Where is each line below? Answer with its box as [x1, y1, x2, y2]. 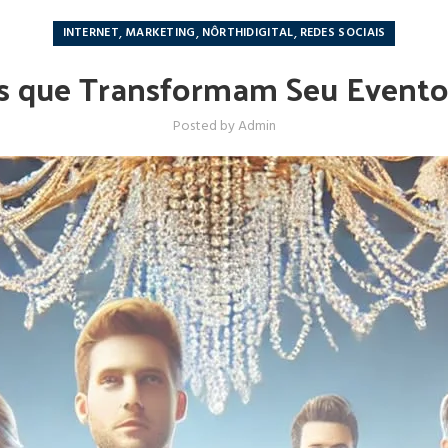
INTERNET [62, 23, 119, 43]
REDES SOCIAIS [299, 23, 386, 43]
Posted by [172, 115, 238, 138]
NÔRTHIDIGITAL [201, 23, 294, 43]
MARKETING [124, 23, 196, 43]
